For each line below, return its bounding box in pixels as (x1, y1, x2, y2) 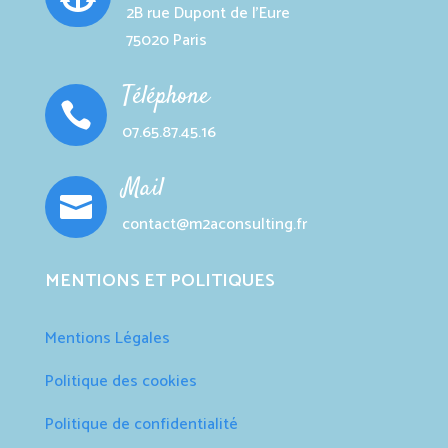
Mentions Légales (44, 324, 170, 352)
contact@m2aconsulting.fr (121, 210, 307, 238)
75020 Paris (125, 26, 207, 54)
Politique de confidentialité (44, 410, 238, 438)
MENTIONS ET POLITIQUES (44, 265, 275, 296)
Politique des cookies (44, 367, 197, 395)
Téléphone (121, 78, 209, 114)
